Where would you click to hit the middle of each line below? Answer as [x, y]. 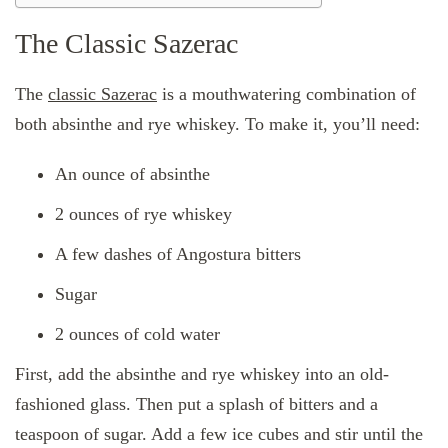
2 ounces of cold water [137, 333]
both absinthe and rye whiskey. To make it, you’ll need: [217, 123]
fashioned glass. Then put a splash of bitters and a [196, 403]
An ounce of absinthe [132, 173]
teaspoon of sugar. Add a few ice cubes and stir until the [219, 433]
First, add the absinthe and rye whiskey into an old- [202, 373]
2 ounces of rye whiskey [143, 213]
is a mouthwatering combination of [286, 93]
